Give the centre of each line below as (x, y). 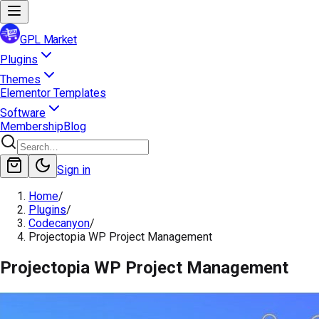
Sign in (74, 170)
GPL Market (48, 40)
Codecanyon (59, 223)
